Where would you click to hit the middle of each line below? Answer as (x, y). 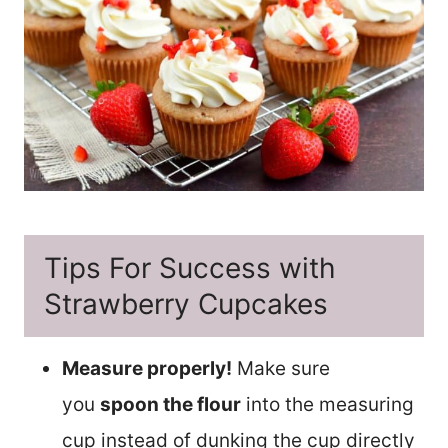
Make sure (281, 369)
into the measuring (327, 405)
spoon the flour (170, 405)
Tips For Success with (190, 268)
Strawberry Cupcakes (186, 304)
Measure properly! (147, 369)
